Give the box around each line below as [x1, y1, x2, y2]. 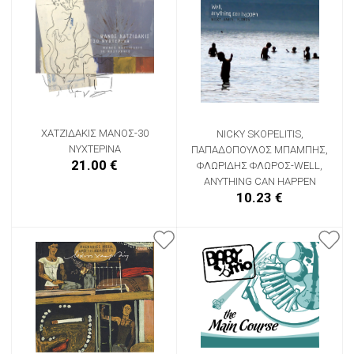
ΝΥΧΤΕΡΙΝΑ [68, 142, 121, 155]
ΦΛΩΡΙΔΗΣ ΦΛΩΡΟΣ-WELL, [197, 159, 322, 171]
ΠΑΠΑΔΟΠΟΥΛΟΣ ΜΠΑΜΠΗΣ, [191, 143, 328, 156]
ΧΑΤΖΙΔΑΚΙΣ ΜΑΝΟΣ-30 [40, 126, 149, 139]
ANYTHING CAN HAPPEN [203, 175, 316, 187]
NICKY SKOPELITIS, [216, 127, 303, 140]
